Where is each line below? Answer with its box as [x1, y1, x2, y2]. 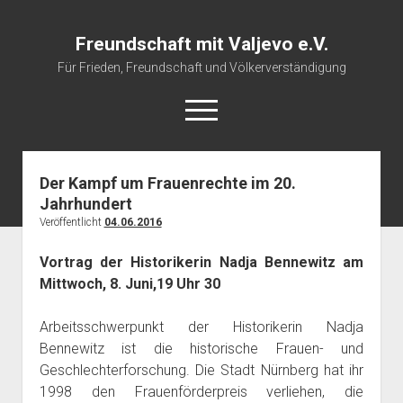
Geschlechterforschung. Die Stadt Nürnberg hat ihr [39, 362, 364, 379]
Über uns [176, 234, 227, 248]
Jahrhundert [39, 194, 132, 213]
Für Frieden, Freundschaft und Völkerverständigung [57, 60, 346, 75]
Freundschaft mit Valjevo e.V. [75, 33, 328, 55]
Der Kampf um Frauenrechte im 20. [39, 174, 296, 193]
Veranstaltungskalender [134, 205, 269, 219]
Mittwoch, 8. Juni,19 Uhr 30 [39, 275, 220, 292]
